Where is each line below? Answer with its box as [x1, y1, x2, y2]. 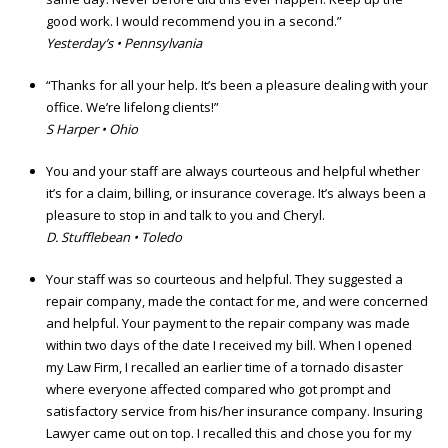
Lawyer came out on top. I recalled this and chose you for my [46, 424, 412, 443]
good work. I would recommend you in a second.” [46, 12, 342, 31]
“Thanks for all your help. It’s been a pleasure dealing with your [46, 76, 428, 95]
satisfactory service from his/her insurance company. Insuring [46, 402, 422, 421]
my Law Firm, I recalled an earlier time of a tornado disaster [46, 358, 403, 377]
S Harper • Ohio [46, 120, 138, 139]
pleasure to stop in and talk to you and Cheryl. [46, 206, 325, 225]
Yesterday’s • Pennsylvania [46, 34, 202, 53]
